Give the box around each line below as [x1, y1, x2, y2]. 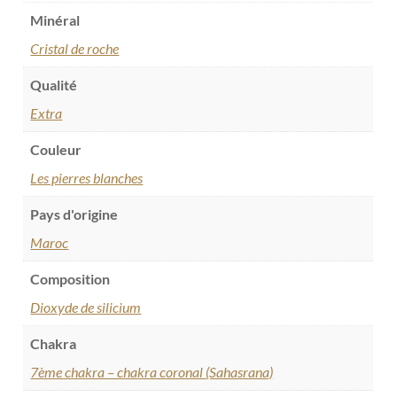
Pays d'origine [30, 206, 119, 223]
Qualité [30, 76, 78, 94]
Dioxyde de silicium [30, 299, 142, 316]
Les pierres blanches [30, 169, 144, 187]
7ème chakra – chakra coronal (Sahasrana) [30, 363, 274, 381]
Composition [30, 270, 111, 288]
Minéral [30, 12, 81, 29]
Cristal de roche [30, 40, 120, 58]
